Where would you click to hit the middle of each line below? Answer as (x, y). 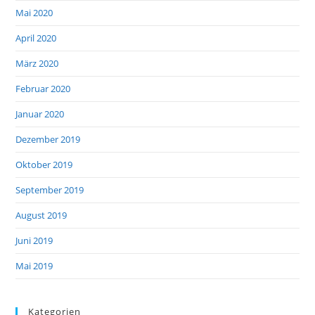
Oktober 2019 (44, 165)
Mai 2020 (34, 13)
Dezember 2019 (48, 140)
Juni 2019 (34, 241)
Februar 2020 (43, 89)
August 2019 (41, 216)
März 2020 (37, 64)
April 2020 (36, 38)
